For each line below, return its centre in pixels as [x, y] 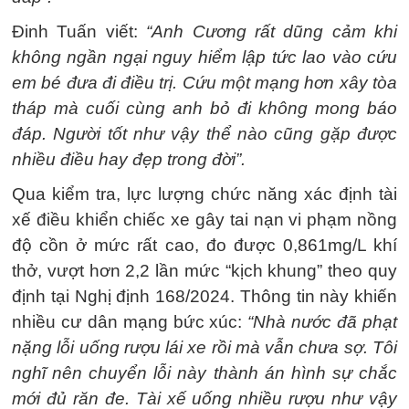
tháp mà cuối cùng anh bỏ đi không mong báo [204, 108]
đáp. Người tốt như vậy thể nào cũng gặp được [204, 134]
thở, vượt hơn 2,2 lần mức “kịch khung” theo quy [204, 271]
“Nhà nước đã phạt [320, 322]
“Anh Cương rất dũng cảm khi [272, 31]
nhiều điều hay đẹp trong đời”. [129, 159]
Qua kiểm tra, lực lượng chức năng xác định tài [204, 194]
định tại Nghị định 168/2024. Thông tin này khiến [204, 296]
